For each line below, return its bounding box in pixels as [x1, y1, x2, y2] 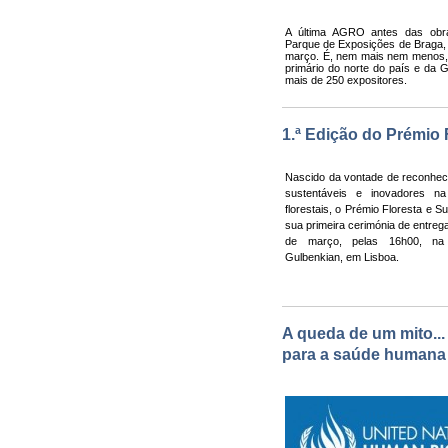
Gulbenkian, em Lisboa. [285, 250, 399, 263]
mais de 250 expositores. [285, 73, 407, 86]
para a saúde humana [282, 346, 446, 364]
